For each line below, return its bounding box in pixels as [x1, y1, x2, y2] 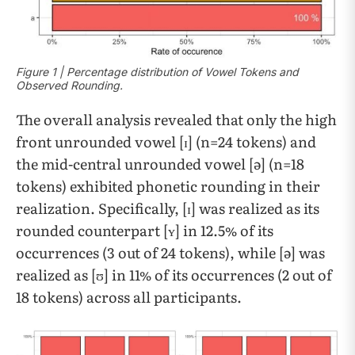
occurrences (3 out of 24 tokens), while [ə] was [16, 242, 325, 263]
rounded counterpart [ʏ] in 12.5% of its [16, 219, 273, 241]
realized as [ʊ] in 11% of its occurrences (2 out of [16, 264, 332, 285]
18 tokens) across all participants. [16, 286, 242, 307]
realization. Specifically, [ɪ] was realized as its [16, 197, 319, 219]
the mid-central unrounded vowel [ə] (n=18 [16, 153, 304, 174]
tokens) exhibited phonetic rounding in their [16, 175, 320, 197]
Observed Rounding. [16, 78, 123, 92]
